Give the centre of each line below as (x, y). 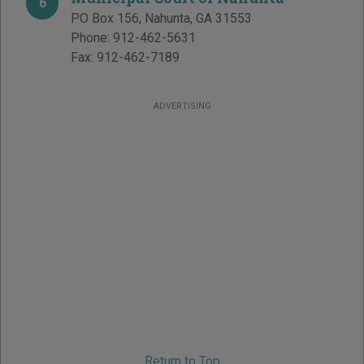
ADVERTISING (182, 106)
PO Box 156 (105, 19)
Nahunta (167, 19)
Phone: (92, 38)
